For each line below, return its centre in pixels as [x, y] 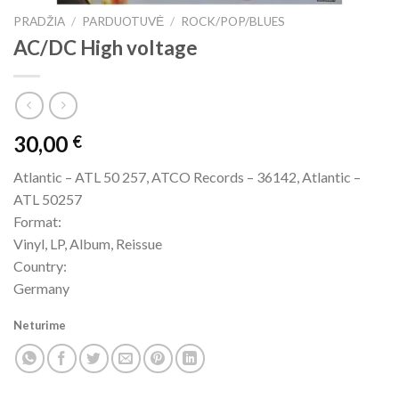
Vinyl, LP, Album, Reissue [88, 244]
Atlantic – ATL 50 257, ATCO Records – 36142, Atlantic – [187, 177]
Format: [37, 222]
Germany [41, 289]
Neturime [40, 326]
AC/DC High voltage [106, 47]
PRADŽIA [39, 21]
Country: [40, 266]
